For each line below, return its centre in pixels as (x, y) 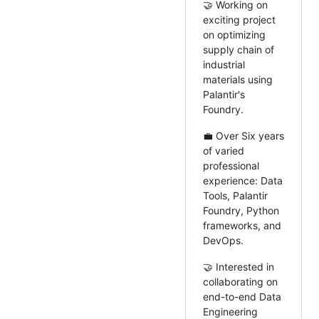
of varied (224, 151)
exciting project (239, 20)
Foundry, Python (241, 211)
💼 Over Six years (244, 136)
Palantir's (224, 95)
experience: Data (243, 181)
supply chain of (239, 50)
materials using (238, 80)
